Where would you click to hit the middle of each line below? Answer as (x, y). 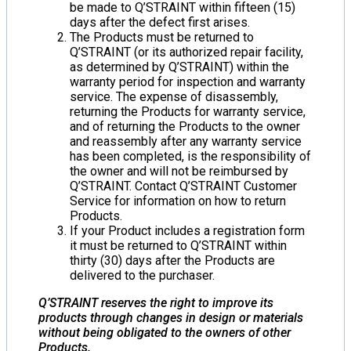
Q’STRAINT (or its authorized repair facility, (186, 52)
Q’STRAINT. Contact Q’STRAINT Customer (183, 186)
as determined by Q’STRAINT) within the (179, 67)
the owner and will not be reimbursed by (179, 171)
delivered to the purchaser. (142, 275)
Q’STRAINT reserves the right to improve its (156, 302)
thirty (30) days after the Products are (172, 260)
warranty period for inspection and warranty (188, 81)
